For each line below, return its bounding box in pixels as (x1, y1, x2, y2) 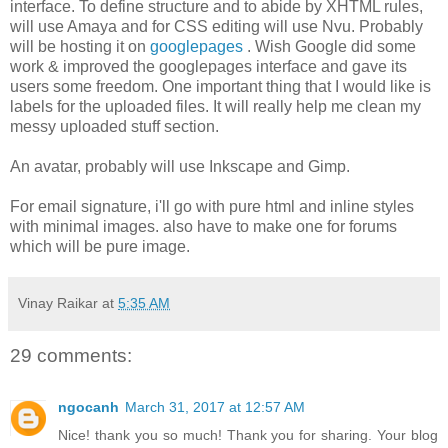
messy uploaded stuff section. (10, 117, 219, 135)
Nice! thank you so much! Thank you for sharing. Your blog (58, 427, 438, 444)
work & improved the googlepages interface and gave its (10, 57, 407, 75)
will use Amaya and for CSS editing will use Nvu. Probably (10, 17, 423, 35)
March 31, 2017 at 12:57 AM (125, 399, 305, 416)
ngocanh (58, 399, 119, 416)
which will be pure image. (10, 237, 190, 255)
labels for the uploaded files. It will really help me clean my (10, 97, 421, 115)
